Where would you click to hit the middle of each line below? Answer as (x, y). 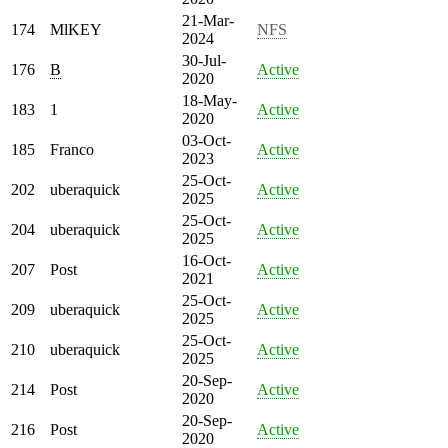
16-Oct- (206, 260)
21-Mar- (208, 20)
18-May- (209, 100)
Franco (72, 149)
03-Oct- (206, 140)
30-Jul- (204, 60)
